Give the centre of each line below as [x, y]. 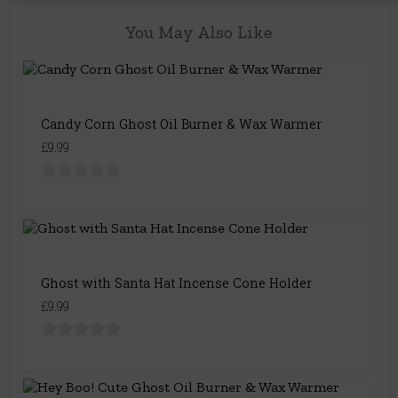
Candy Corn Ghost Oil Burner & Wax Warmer [181, 124]
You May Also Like [199, 32]
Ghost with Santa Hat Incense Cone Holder [176, 283]
